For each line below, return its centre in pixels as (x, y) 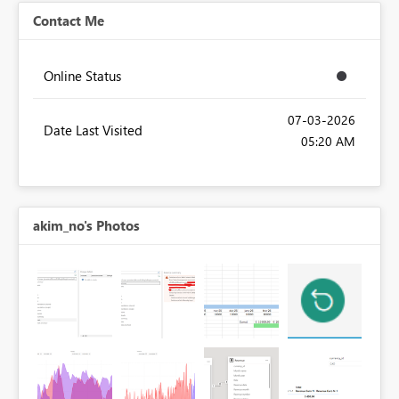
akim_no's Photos (86, 226)
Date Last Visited (93, 130)
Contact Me (69, 21)
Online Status (82, 76)
